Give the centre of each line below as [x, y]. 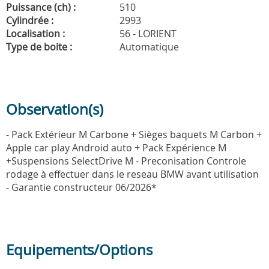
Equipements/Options [79, 249]
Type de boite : [39, 47]
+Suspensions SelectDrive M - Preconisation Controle [126, 161]
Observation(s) [55, 109]
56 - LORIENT [147, 33]
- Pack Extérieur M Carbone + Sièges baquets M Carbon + [134, 134]
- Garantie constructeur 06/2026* [81, 187]
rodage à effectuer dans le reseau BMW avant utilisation [132, 174]
